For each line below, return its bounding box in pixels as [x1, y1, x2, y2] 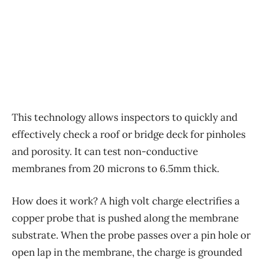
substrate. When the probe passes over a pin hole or [12, 228, 250, 242]
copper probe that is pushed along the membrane [12, 211, 239, 225]
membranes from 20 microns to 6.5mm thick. [12, 161, 219, 175]
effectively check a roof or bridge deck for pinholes [12, 127, 246, 141]
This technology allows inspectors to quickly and [12, 110, 237, 124]
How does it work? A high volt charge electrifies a [12, 194, 240, 207]
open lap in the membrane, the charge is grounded [12, 245, 242, 259]
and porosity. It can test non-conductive [12, 144, 198, 158]
